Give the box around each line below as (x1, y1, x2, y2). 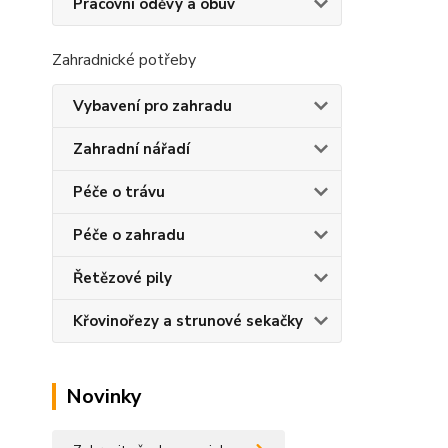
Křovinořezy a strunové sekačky (73, 311, 303, 331)
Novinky (66, 383, 142, 410)
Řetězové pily (73, 268, 172, 288)
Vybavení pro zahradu (73, 96, 232, 116)
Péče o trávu (73, 182, 165, 202)
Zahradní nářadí (73, 139, 190, 159)
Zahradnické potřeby (52, 49, 196, 71)
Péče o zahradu (73, 225, 185, 245)
